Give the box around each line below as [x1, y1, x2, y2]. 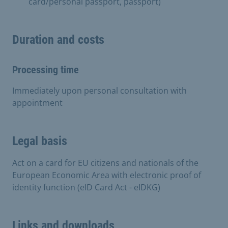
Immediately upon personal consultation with [12, 84, 187, 96]
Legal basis [12, 133, 67, 148]
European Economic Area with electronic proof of [12, 169, 201, 181]
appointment [12, 97, 63, 108]
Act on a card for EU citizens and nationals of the [12, 157, 198, 168]
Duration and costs [12, 32, 104, 47]
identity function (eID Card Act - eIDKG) [12, 181, 160, 193]
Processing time [12, 63, 79, 76]
